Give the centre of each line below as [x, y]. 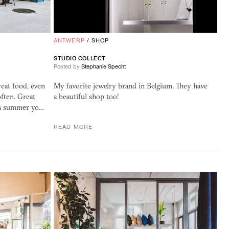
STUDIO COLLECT [80, 59]
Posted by [67, 67]
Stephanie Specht [104, 67]
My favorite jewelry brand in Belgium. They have [131, 86]
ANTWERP [69, 41]
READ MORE [73, 127]
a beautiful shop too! [86, 97]
